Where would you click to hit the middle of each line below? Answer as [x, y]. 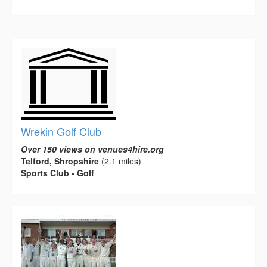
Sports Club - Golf [58, 173]
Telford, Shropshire [60, 161]
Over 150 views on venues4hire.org [92, 149]
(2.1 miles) [120, 161]
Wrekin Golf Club [61, 131]
